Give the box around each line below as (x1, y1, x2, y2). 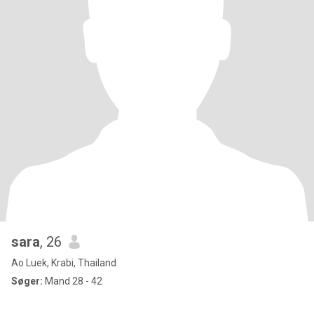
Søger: (11, 275, 43, 287)
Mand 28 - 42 (43, 275, 102, 287)
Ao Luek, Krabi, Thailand (11, 257, 116, 268)
